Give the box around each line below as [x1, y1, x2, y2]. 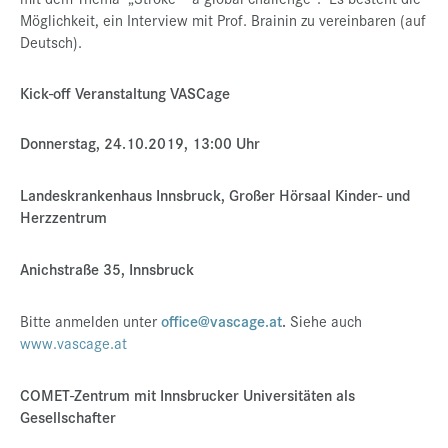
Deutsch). [20, 31, 82, 52]
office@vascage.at [161, 310, 282, 331]
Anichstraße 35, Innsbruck [20, 258, 194, 279]
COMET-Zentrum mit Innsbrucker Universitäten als [20, 384, 355, 405]
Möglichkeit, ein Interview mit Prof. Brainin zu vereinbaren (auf [20, 9, 426, 30]
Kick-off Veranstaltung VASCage [20, 82, 230, 103]
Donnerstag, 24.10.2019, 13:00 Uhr [20, 132, 260, 153]
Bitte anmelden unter [20, 310, 161, 331]
